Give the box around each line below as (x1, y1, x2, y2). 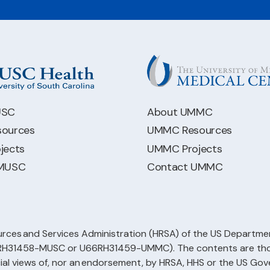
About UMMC (147, 104, 213, 119)
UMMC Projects (147, 141, 222, 156)
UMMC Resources (147, 123, 232, 138)
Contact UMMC (147, 160, 223, 175)
